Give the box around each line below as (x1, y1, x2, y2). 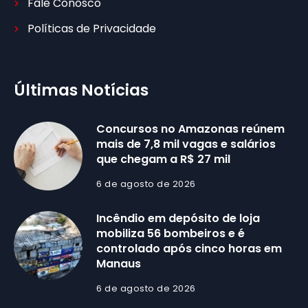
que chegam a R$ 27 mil (96, 151, 230, 168)
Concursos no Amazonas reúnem (96, 121, 285, 137)
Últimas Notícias (14, 79, 148, 102)
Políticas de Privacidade (27, 21, 156, 37)
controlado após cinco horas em (96, 241, 282, 257)
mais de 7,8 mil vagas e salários (96, 136, 276, 153)
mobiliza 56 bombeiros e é (96, 225, 245, 242)
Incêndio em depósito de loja (96, 210, 260, 227)
